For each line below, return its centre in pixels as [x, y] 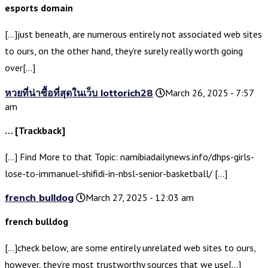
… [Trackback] [35, 131]
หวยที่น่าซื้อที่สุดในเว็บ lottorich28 [79, 93]
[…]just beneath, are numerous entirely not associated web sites [133, 34]
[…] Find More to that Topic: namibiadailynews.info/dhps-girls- [130, 157]
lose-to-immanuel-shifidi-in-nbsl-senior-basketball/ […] [116, 174]
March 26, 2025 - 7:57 [209, 93]
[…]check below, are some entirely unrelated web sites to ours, [130, 248]
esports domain [39, 8]
